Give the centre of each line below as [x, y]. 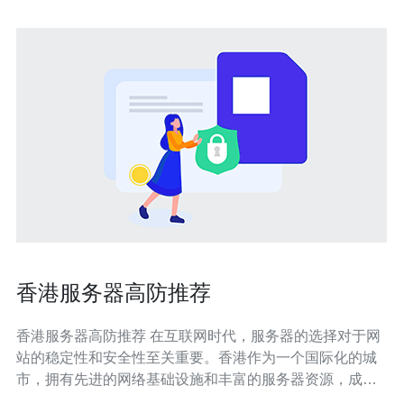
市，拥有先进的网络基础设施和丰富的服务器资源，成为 [197, 379]
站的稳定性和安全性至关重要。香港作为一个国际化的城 [197, 358]
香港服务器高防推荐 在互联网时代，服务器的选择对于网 [83, 336]
